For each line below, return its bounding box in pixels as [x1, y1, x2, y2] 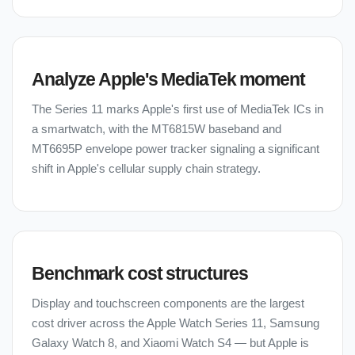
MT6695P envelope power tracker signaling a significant [32, 143, 319, 156]
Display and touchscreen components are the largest [32, 297, 304, 311]
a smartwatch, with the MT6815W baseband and [32, 123, 281, 136]
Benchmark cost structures [32, 263, 248, 284]
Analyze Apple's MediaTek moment [32, 69, 305, 90]
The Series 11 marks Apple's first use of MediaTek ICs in [32, 103, 323, 116]
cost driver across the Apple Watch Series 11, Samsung [32, 317, 319, 330]
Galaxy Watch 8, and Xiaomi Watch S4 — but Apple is [32, 337, 309, 350]
